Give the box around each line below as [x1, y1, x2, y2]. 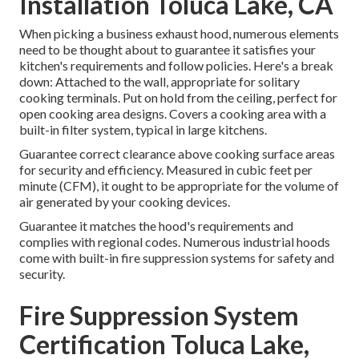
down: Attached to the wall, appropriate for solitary [19, 74, 300, 90]
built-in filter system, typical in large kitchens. [19, 122, 267, 138]
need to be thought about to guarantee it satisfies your [19, 42, 316, 58]
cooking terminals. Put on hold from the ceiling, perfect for [19, 90, 337, 106]
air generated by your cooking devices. [19, 194, 230, 210]
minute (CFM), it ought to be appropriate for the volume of [19, 178, 339, 194]
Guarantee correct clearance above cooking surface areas [19, 146, 335, 162]
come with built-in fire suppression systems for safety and [19, 250, 334, 266]
